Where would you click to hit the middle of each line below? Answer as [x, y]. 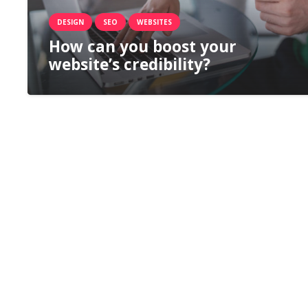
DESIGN [70, 22]
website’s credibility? [129, 64]
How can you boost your [142, 46]
